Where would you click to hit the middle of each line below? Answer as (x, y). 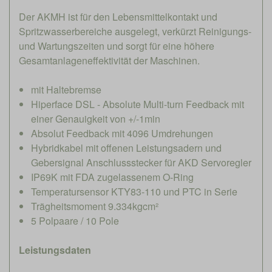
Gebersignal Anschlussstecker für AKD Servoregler (141, 162)
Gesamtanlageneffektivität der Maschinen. (109, 60)
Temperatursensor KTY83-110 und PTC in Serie (134, 191)
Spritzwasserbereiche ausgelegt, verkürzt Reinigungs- (135, 31)
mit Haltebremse (66, 89)
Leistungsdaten (55, 250)
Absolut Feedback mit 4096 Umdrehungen (122, 133)
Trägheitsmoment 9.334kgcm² (95, 206)
